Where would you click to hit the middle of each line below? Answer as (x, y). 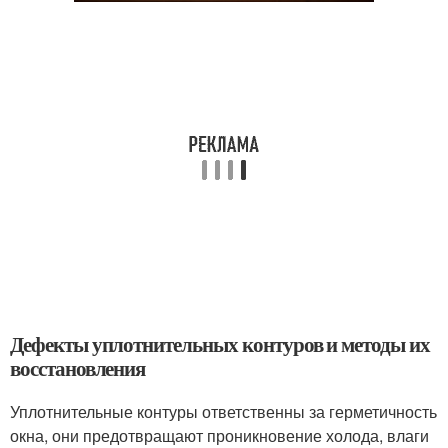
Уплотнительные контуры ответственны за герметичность (223, 411)
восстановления (78, 367)
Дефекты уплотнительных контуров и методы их (220, 343)
